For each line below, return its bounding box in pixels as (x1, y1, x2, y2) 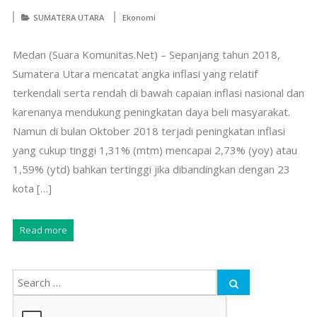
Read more (19, 223, 67, 236)
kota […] (12, 180, 52, 195)
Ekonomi (122, 11, 156, 23)
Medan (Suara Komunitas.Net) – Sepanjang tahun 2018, (12, 47, 280, 62)
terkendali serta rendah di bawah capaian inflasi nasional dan (12, 85, 304, 100)
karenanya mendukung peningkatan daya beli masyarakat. (12, 104, 290, 119)
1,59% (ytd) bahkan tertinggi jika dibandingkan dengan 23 (12, 161, 290, 176)
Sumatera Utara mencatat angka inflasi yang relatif (12, 66, 258, 81)
